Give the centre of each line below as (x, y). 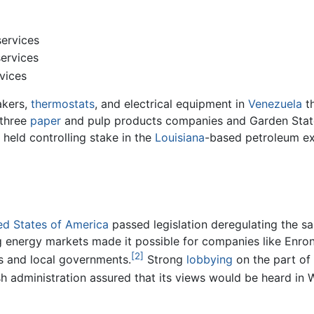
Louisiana (180, 137)
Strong (165, 259)
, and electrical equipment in (171, 103)
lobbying (210, 259)
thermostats (63, 103)
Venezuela (275, 103)
